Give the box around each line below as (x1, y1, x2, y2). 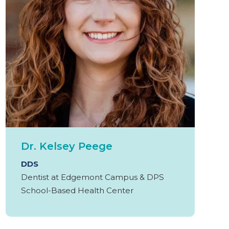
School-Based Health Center (20, 185, 134, 195)
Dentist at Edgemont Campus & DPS (20, 172, 164, 182)
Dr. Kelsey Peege (20, 140, 112, 152)
